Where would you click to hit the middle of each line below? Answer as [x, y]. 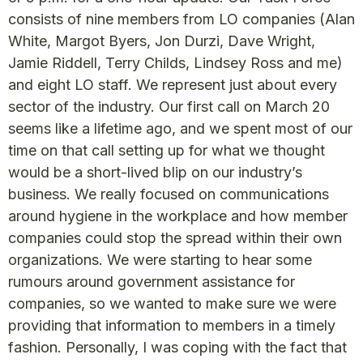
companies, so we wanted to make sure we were [172, 304]
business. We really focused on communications [169, 194]
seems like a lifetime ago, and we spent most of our [180, 129]
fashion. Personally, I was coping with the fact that [177, 348]
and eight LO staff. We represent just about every [173, 85]
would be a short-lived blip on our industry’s [155, 173]
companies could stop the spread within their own [175, 238]
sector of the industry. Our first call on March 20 [169, 107]
